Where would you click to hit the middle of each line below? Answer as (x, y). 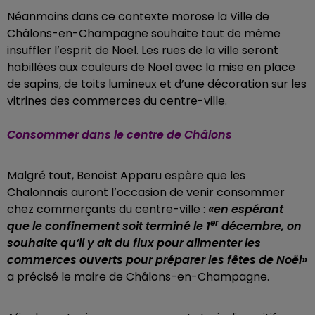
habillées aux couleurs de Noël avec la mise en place (151, 67)
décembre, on (260, 226)
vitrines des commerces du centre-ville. (117, 101)
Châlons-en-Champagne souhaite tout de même (144, 33)
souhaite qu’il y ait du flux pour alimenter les (134, 243)
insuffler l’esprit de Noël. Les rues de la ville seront (143, 50)
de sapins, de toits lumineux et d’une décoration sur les (157, 84)
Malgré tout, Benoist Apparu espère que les (126, 175)
